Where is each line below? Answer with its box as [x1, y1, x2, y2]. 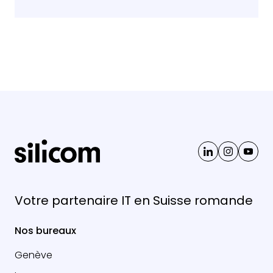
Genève [15, 248, 52, 263]
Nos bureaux [15, 224, 76, 238]
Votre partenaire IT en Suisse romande [15, 192, 253, 210]
